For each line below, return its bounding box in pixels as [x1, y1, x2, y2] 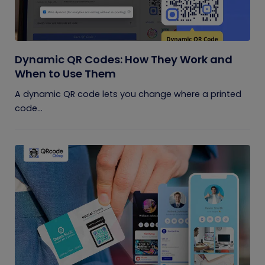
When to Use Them [15, 66, 116, 81]
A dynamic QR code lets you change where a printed [15, 88, 241, 100]
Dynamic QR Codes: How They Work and [15, 52, 232, 67]
